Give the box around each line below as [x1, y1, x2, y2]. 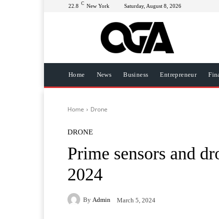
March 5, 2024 [117, 196, 155, 204]
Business [123, 71, 149, 78]
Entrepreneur [160, 71, 197, 78]
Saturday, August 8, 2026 [124, 3, 181, 9]
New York [87, 3, 109, 9]
